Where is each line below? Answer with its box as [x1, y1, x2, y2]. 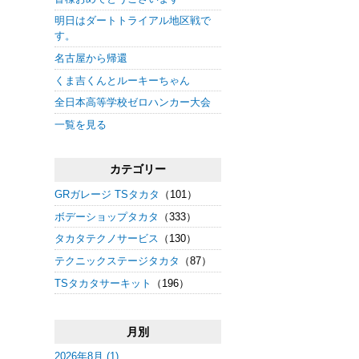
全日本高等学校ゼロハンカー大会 [54, 96, 211, 109]
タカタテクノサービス [54, 232, 159, 245]
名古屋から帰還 [54, 51, 127, 64]
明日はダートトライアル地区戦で [54, 14, 211, 27]
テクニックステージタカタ [54, 254, 179, 267]
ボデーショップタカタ [54, 210, 159, 223]
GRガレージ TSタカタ [54, 188, 159, 200]
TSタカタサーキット [54, 276, 151, 289]
